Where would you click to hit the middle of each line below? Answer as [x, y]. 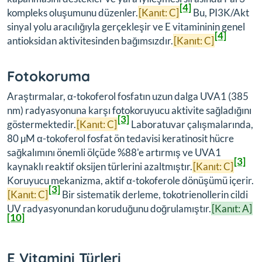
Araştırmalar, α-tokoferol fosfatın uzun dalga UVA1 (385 [128, 96]
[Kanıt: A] [232, 208]
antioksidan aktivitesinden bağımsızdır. [90, 40]
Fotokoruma [49, 76]
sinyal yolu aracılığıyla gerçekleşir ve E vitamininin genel [126, 26]
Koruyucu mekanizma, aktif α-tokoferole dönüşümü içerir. [130, 180]
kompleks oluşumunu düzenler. [73, 12]
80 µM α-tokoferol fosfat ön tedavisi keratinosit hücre [120, 138]
